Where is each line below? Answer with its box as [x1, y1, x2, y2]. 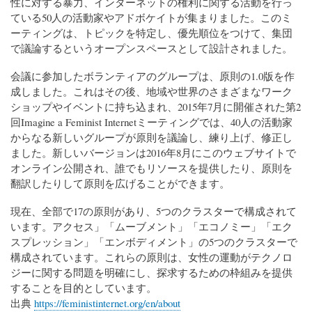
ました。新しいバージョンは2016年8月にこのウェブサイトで [10, 146, 296, 160]
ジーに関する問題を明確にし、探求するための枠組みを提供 [10, 265, 292, 280]
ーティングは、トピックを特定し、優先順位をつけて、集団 [10, 26, 292, 40]
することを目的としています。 [10, 281, 157, 295]
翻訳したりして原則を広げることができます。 [10, 176, 230, 191]
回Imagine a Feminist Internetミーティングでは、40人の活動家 [10, 115, 292, 130]
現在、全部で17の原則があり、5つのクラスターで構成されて [10, 204, 297, 219]
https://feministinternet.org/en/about [34, 296, 180, 311]
